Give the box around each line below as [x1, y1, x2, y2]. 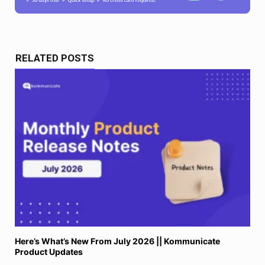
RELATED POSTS [15, 52, 94, 64]
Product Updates [15, 246, 83, 257]
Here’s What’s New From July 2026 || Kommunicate [15, 235, 220, 246]
